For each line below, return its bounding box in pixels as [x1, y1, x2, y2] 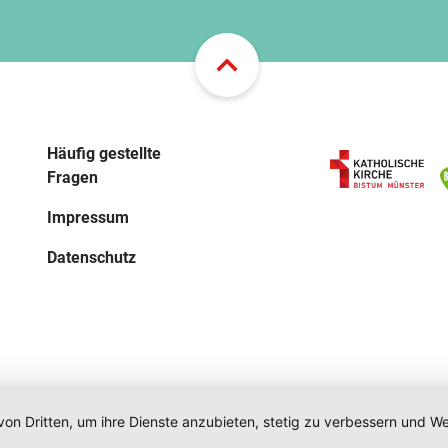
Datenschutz [47, 248, 137, 267]
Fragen [47, 168, 99, 187]
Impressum [47, 208, 130, 227]
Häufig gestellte [47, 144, 162, 163]
